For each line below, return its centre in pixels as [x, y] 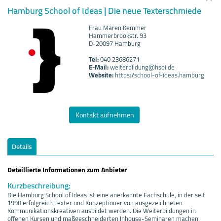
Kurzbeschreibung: [39, 185]
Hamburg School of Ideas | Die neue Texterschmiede [104, 10]
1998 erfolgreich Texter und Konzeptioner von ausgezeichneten [95, 203]
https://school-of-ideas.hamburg [160, 75]
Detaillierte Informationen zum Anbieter [67, 169]
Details [22, 146]
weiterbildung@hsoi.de [142, 67]
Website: [101, 75]
